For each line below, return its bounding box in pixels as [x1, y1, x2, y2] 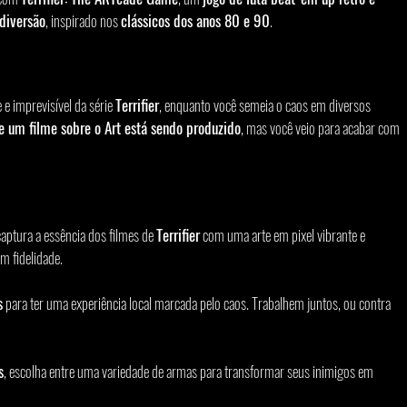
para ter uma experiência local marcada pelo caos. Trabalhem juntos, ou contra [3, 291, 393, 314]
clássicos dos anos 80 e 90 [121, 8, 270, 32]
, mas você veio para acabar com [241, 115, 402, 139]
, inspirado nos [45, 8, 121, 32]
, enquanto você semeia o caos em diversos [159, 93, 373, 116]
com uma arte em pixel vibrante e [200, 223, 368, 246]
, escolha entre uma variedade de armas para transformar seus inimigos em [4, 359, 376, 382]
